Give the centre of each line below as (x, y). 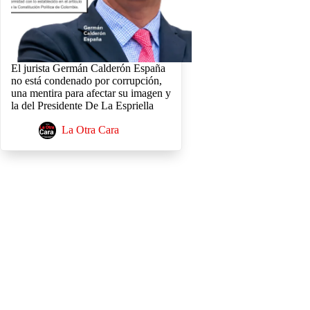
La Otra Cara (90, 130)
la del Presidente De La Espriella (82, 106)
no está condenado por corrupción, (86, 81)
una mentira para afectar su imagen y (91, 93)
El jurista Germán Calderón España (88, 69)
